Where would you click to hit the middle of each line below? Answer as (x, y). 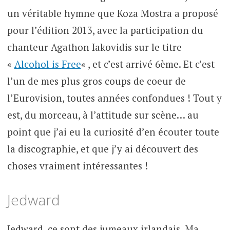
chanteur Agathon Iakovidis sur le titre (94, 47)
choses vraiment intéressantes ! (77, 166)
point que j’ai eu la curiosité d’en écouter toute (113, 132)
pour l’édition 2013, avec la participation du (105, 30)
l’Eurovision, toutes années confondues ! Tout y (114, 98)
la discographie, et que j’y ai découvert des (102, 149)
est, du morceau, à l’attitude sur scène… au (103, 115)
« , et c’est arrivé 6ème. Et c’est (148, 64)
